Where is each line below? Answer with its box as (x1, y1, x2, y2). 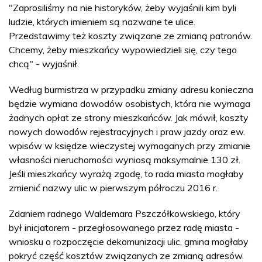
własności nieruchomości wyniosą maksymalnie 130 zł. (9, 154, 240, 166)
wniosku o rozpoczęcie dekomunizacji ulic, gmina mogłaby (9, 236, 249, 247)
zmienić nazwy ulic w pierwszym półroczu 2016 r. (9, 182, 218, 194)
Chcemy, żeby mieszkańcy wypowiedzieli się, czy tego (9, 44, 237, 56)
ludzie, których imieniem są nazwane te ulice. (9, 16, 195, 27)
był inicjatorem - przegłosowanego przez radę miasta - (9, 222, 239, 233)
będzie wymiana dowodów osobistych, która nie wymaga (9, 98, 250, 109)
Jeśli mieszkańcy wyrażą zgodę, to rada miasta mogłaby (9, 168, 244, 180)
